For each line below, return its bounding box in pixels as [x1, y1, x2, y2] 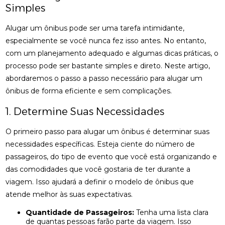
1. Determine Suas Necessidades [6, 105, 165, 118]
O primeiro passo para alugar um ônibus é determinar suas [6, 127, 210, 136]
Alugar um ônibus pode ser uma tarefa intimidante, [6, 24, 185, 33]
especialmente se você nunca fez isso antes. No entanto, [6, 36, 206, 45]
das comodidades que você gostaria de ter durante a [6, 165, 191, 174]
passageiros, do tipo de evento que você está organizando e [6, 152, 217, 161]
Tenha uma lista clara [134, 208, 209, 217]
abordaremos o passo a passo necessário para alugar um [6, 74, 203, 83]
